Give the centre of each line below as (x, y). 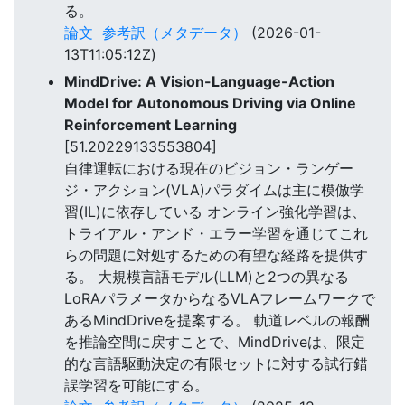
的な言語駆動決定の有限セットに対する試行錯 (216, 364)
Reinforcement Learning (151, 125)
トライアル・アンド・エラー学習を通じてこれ (216, 234)
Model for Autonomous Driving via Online (210, 104)
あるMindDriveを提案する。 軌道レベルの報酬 (217, 320)
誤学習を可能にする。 (137, 386)
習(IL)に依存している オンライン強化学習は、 (215, 212)
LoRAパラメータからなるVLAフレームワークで (220, 299)
